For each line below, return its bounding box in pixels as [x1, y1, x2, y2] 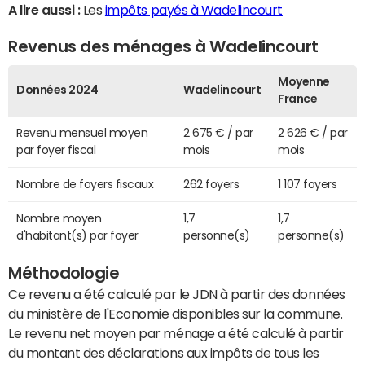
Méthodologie [8, 265, 120, 282]
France [278, 93, 318, 105]
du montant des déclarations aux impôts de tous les [8, 346, 319, 360]
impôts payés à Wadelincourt [104, 3, 283, 17]
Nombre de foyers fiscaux [16, 178, 154, 191]
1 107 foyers [278, 178, 337, 191]
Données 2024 [16, 84, 99, 96]
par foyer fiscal [16, 144, 96, 156]
